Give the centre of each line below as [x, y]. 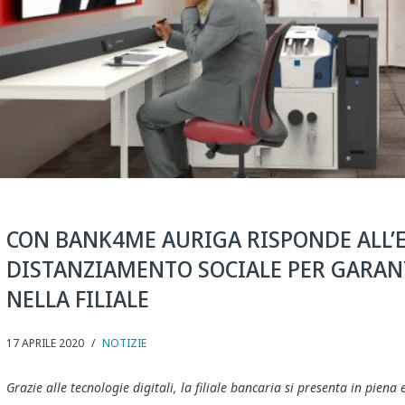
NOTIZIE [124, 344]
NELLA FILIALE [77, 299]
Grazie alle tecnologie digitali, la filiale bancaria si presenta [178, 388]
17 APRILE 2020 [45, 344]
